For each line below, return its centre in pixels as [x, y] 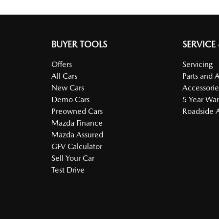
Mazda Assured [77, 135]
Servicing [198, 64]
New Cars [67, 88]
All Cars [64, 76]
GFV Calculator [77, 146]
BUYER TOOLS [79, 44]
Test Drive [68, 170]
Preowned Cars [77, 111]
